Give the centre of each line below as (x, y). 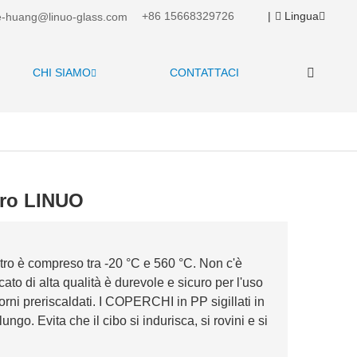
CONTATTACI (205, 73)
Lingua (300, 16)
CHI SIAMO (61, 73)
